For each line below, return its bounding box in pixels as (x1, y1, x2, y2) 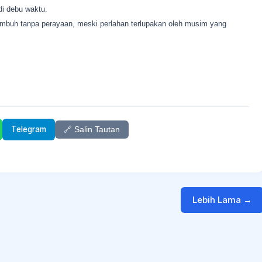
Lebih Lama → (192, 194, 253, 205)
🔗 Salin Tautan (64, 125, 120, 134)
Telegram (11, 125, 46, 134)
